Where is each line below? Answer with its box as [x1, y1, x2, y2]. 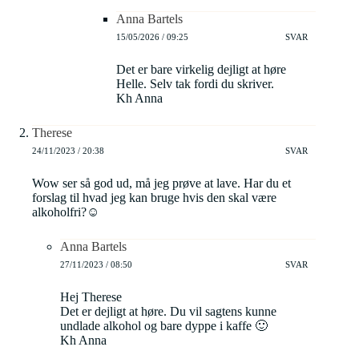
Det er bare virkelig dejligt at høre [116, 63, 286, 77]
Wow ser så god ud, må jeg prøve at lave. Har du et [32, 176, 291, 191]
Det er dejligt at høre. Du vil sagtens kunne [60, 305, 276, 319]
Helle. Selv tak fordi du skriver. [116, 77, 274, 91]
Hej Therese [60, 290, 122, 305]
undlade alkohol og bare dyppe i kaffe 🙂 [60, 319, 268, 333]
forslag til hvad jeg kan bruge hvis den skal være [32, 191, 276, 205]
